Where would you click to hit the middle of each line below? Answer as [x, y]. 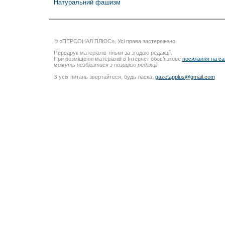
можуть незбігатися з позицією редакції [105, 65]
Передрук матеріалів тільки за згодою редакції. [113, 53]
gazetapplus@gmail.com [185, 77]
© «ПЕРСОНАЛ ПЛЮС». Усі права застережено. [115, 41]
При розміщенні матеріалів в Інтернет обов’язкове [118, 59]
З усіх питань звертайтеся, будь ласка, [104, 77]
